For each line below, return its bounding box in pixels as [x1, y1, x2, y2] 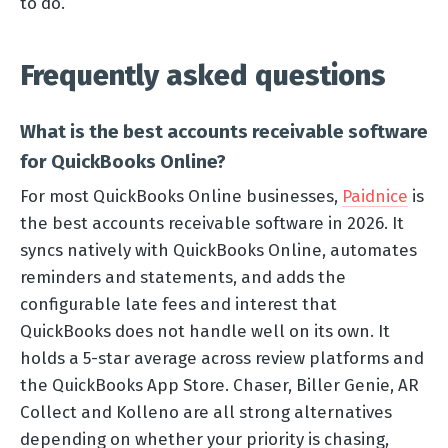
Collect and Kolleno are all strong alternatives [20, 401, 392, 422]
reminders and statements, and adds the [20, 266, 346, 287]
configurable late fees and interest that [20, 293, 337, 314]
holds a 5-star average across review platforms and [20, 347, 424, 368]
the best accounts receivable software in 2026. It [20, 212, 404, 233]
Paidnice [342, 185, 408, 206]
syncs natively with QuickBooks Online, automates [20, 239, 417, 260]
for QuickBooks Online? [20, 149, 226, 173]
